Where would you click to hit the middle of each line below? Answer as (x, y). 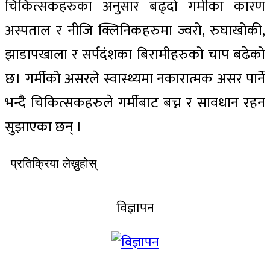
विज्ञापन (135, 209)
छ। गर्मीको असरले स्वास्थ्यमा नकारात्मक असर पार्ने (135, 79)
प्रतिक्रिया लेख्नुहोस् (54, 164)
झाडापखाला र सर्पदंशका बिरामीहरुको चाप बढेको (135, 55)
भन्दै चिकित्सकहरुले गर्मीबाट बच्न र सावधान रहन (135, 103)
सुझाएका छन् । (43, 127)
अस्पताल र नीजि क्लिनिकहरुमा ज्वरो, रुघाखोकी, (135, 31)
